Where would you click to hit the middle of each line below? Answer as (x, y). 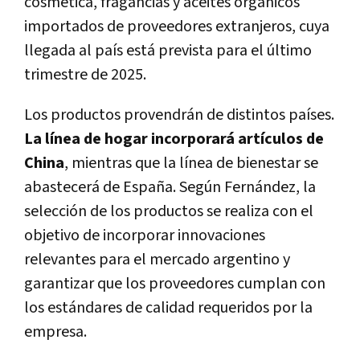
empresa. (55, 331)
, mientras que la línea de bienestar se (191, 163)
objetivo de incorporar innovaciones (145, 235)
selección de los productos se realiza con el (169, 211)
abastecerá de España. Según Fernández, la (170, 187)
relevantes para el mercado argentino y (157, 259)
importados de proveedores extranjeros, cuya (177, 26)
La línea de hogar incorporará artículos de (174, 139)
